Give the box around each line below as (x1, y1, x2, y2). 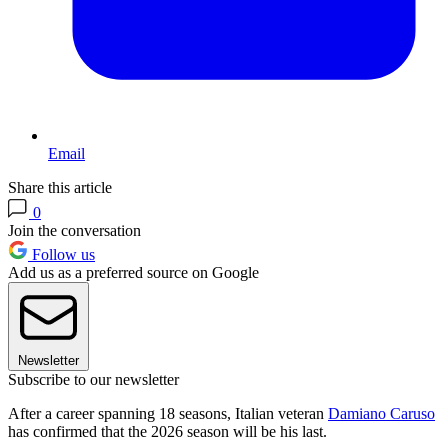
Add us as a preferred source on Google (8, 264, 259, 281)
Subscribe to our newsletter (8, 371, 179, 388)
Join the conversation (8, 222, 141, 239)
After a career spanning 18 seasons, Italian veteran (8, 405, 328, 422)
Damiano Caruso (328, 405, 435, 422)
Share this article (8, 179, 112, 196)
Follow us (28, 246, 95, 263)
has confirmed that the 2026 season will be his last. (8, 423, 327, 440)
